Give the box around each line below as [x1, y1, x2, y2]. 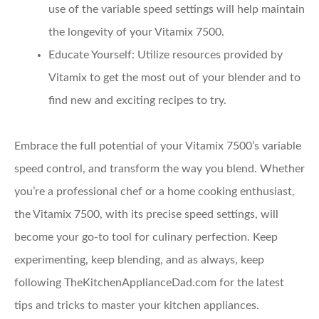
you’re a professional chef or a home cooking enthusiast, [14, 185, 295, 197]
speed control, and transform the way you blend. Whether [14, 162, 305, 174]
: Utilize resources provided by [132, 48, 283, 61]
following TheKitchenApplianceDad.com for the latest [14, 276, 284, 288]
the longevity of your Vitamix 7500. [48, 26, 224, 38]
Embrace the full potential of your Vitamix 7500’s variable [14, 140, 301, 152]
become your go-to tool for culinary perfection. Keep [14, 231, 278, 243]
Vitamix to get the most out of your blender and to [48, 71, 300, 83]
